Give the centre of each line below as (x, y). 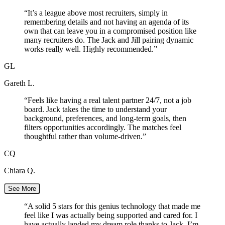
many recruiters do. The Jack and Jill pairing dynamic (109, 40)
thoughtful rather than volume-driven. (83, 136)
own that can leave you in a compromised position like (110, 31)
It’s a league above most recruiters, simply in (98, 13)
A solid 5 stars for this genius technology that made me (114, 206)
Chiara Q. (20, 170)
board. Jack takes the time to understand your (95, 109)
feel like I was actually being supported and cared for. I (111, 215)
